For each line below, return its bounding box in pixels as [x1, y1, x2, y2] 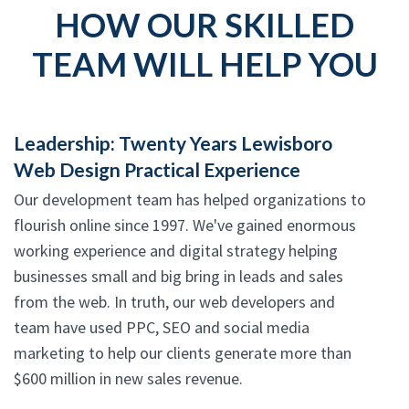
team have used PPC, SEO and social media [14, 317, 309, 339]
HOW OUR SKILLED [55, 5, 354, 46]
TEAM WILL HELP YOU [31, 44, 378, 85]
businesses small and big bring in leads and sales [14, 266, 343, 288]
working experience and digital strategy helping [14, 240, 338, 262]
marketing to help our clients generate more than [14, 342, 351, 364]
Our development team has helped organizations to [14, 189, 366, 211]
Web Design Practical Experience [14, 158, 300, 182]
